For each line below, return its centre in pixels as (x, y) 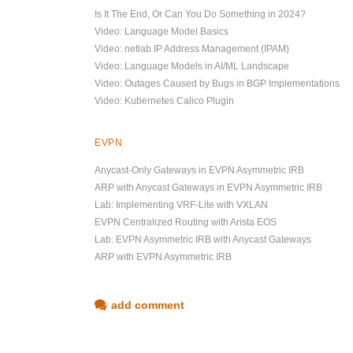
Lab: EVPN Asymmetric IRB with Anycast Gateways (203, 240)
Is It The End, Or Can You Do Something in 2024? (200, 14)
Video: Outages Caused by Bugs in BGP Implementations (217, 84)
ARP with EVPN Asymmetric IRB (163, 257)
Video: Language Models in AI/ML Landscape (192, 66)
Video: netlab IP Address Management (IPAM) (192, 49)
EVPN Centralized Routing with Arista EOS (186, 222)
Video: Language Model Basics (162, 32)
